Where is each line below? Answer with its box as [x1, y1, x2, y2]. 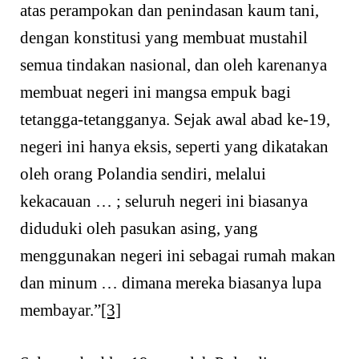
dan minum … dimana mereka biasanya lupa [20, 273, 321, 293]
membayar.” [20, 301, 101, 321]
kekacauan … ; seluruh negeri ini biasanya [20, 192, 308, 212]
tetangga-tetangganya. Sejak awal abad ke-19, [20, 110, 330, 130]
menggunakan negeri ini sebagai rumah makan [20, 246, 336, 266]
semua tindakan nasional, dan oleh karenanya [20, 55, 327, 75]
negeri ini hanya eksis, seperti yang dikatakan [20, 137, 329, 157]
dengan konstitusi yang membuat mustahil [20, 28, 308, 48]
